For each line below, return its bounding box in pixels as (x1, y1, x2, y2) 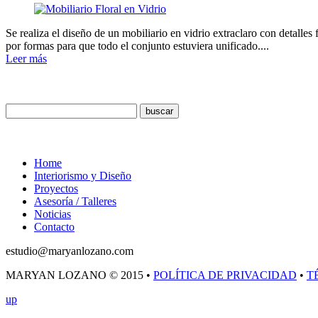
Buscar (6, 76, 42, 93)
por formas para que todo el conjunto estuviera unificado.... (6, 40, 269, 53)
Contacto (34, 221, 75, 234)
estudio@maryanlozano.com (6, 245, 133, 258)
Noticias (34, 208, 71, 221)
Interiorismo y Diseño (34, 170, 131, 182)
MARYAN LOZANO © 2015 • (6, 269, 153, 282)
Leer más (6, 53, 47, 65)
